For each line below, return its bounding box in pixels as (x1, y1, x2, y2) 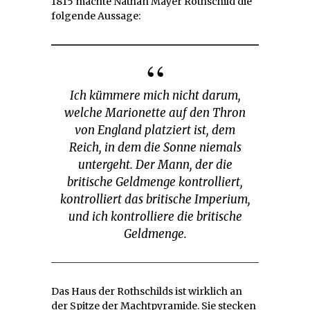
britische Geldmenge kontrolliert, (67, 174, 243, 190)
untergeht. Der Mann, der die (77, 157, 232, 173)
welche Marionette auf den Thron (64, 105, 246, 121)
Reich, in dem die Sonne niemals (69, 140, 241, 156)
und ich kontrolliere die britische (68, 209, 242, 225)
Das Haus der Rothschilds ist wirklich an (51, 285, 242, 298)
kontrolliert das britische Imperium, (60, 192, 250, 208)
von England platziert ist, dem (75, 122, 235, 138)
